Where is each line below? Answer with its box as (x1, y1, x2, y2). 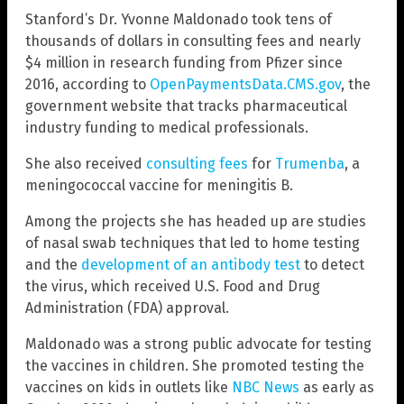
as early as (299, 379, 374, 397)
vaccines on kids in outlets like (25, 379, 232, 397)
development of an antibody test (81, 256, 300, 274)
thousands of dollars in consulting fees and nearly (25, 32, 361, 50)
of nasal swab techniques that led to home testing (25, 234, 360, 252)
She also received (25, 155, 146, 173)
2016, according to (25, 76, 150, 94)
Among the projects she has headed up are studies (25, 213, 366, 231)
